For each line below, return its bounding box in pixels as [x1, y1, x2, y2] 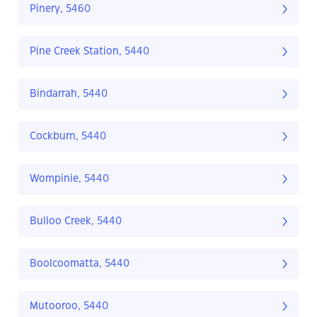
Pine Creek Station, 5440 [30, 47, 149, 57]
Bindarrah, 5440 [30, 89, 108, 100]
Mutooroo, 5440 [30, 301, 108, 312]
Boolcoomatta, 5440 [30, 259, 129, 270]
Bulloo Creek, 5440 [30, 217, 122, 227]
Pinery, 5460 [30, 4, 91, 15]
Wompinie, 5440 [30, 174, 109, 185]
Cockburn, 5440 [30, 132, 106, 142]
